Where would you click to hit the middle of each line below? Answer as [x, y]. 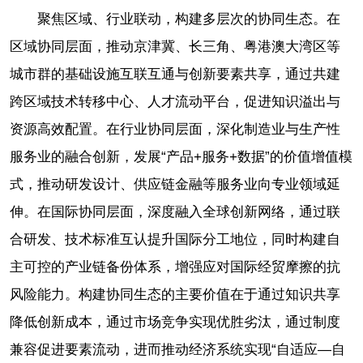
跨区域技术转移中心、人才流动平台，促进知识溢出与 [175, 101]
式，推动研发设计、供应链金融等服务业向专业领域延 [175, 184]
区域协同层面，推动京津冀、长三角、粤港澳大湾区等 [175, 46]
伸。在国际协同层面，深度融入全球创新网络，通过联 [175, 211]
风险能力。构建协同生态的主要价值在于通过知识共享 [175, 294]
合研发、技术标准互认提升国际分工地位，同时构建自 [175, 239]
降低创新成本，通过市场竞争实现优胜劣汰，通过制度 [175, 322]
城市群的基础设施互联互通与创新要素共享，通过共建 [175, 74]
